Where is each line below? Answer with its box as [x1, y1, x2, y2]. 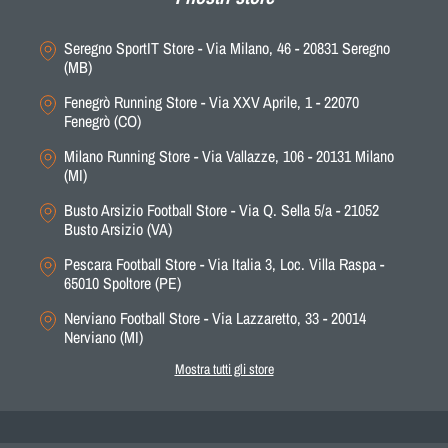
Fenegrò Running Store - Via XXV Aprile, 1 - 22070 [64, 90, 359, 113]
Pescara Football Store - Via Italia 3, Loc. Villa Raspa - [64, 252, 384, 275]
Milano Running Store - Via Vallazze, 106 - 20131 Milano [64, 144, 394, 167]
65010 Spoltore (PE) [64, 271, 181, 294]
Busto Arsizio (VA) [64, 217, 172, 240]
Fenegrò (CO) [64, 109, 141, 132]
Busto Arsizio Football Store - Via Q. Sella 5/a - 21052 [64, 198, 379, 221]
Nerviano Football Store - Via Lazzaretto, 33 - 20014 [64, 306, 366, 329]
